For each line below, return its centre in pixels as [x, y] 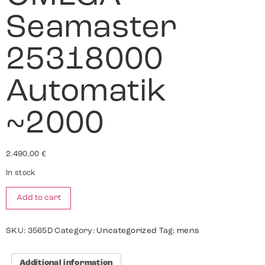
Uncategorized [127, 231]
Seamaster [92, 28]
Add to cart [39, 198]
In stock [21, 174]
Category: [76, 231]
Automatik [86, 92]
